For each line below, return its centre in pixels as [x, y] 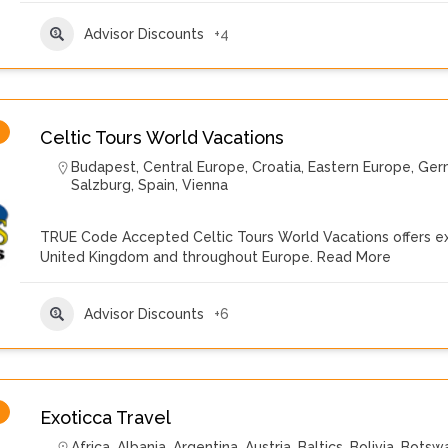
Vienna [205, 185]
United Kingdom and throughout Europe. [176, 257]
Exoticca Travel [105, 417]
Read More [352, 257]
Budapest [103, 167]
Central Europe [194, 167]
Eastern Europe [359, 167]
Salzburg [101, 185]
